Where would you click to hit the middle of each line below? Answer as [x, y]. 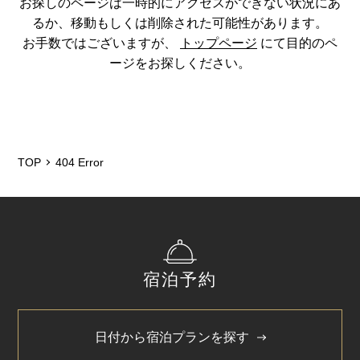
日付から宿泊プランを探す [172, 337]
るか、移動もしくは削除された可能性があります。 [180, 22]
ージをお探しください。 [180, 63]
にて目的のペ [297, 43]
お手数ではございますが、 [101, 43]
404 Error [79, 162]
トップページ [219, 43]
